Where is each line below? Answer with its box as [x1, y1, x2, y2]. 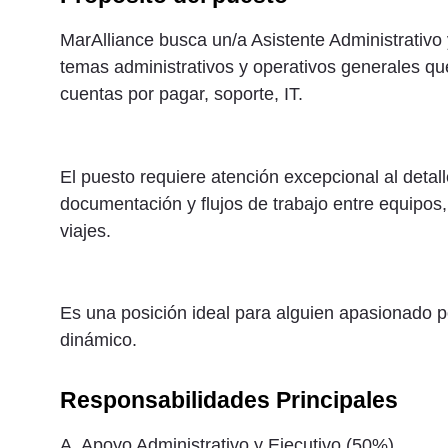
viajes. [60, 220, 111, 241]
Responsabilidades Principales [60, 386, 398, 413]
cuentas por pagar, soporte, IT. [60, 83, 303, 104]
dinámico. [60, 330, 137, 351]
